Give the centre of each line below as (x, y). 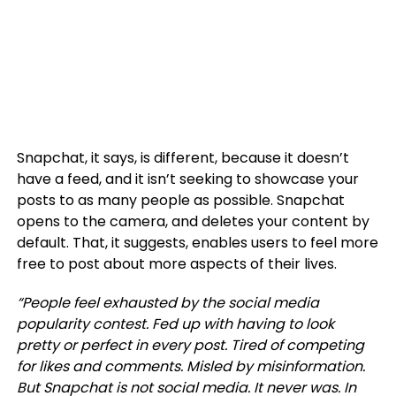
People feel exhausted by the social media (170, 303)
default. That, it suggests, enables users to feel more (197, 243)
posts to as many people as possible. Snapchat (180, 200)
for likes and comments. (101, 366)
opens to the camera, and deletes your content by (193, 221)
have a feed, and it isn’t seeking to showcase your (187, 179)
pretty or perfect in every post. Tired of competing (190, 345)
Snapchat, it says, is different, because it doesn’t (183, 158)
